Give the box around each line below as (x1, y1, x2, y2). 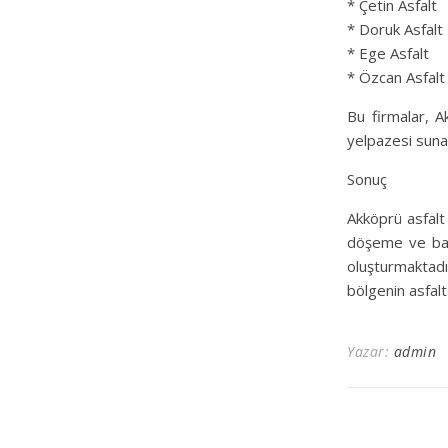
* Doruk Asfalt (347, 19, 443, 40)
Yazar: (347, 342, 394, 362)
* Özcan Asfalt (347, 67, 445, 88)
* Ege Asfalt (347, 43, 429, 64)
